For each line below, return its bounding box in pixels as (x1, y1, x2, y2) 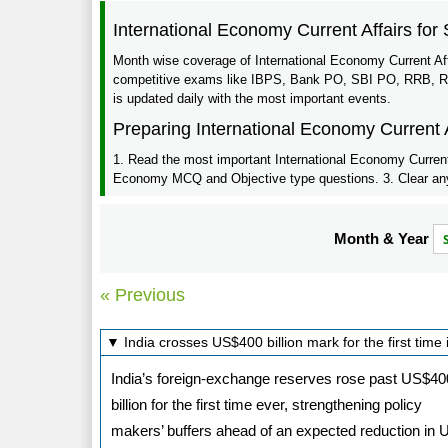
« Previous (100, 284, 186, 305)
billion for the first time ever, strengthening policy (111, 395, 423, 413)
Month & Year (334, 229, 434, 247)
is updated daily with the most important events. (113, 90, 392, 106)
